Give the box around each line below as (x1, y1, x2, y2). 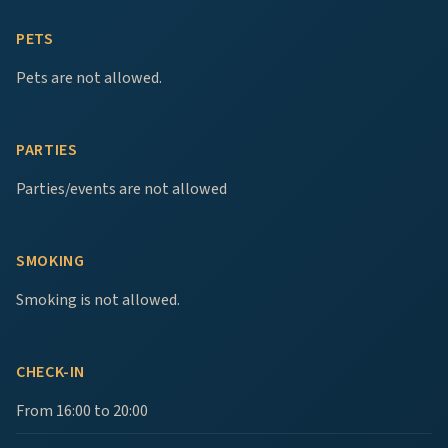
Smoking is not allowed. (16, 289, 180, 312)
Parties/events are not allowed (16, 178, 227, 201)
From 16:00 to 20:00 (16, 400, 148, 423)
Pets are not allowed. (16, 67, 162, 90)
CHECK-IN (16, 361, 86, 384)
